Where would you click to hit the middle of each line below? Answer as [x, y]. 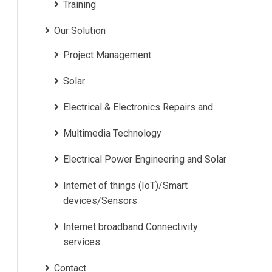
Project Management [107, 55]
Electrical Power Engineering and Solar [145, 159]
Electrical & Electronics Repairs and [138, 107]
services [82, 242]
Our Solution [80, 30]
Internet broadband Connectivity [131, 226]
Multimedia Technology [112, 133]
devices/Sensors [100, 200]
